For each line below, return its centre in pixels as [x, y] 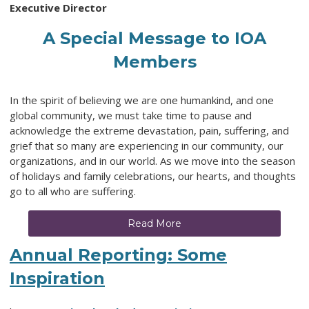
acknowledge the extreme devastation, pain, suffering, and [149, 131]
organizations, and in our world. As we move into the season [152, 161]
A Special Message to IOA [154, 39]
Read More [154, 224]
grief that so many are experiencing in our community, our [147, 146]
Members [154, 62]
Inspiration [57, 279]
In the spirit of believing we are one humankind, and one [142, 100]
